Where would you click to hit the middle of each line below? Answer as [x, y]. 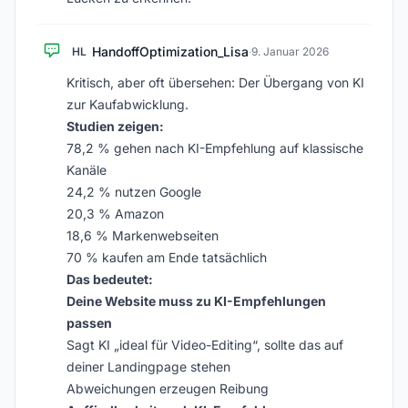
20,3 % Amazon [115, 214]
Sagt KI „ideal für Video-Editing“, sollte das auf [205, 345]
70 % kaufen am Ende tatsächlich [167, 257]
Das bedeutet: [110, 279]
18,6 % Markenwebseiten [143, 235]
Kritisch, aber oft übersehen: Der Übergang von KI [215, 82]
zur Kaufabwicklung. [127, 104]
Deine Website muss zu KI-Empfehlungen [196, 301]
